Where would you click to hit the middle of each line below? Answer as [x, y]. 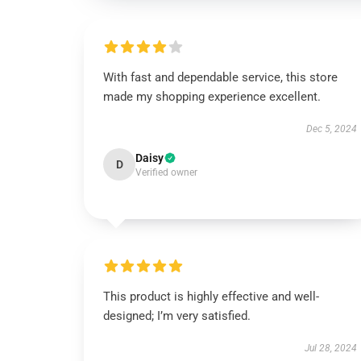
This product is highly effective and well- [211, 297]
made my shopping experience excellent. [212, 97]
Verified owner [166, 172]
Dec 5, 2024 [331, 129]
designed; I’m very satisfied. [177, 316]
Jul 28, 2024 [330, 348]
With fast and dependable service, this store [220, 77]
